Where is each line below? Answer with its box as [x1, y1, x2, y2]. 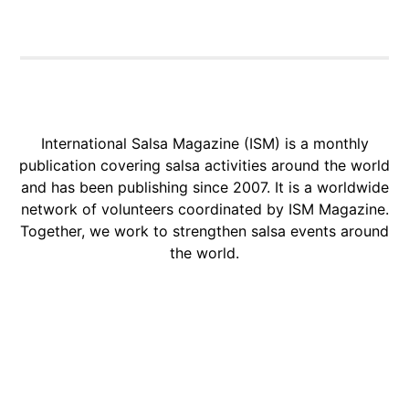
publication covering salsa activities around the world [19, 156, 390, 174]
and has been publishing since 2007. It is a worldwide [20, 178, 389, 196]
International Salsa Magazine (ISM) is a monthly [40, 134, 369, 152]
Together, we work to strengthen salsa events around [20, 222, 389, 240]
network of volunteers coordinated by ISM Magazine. [20, 200, 389, 218]
